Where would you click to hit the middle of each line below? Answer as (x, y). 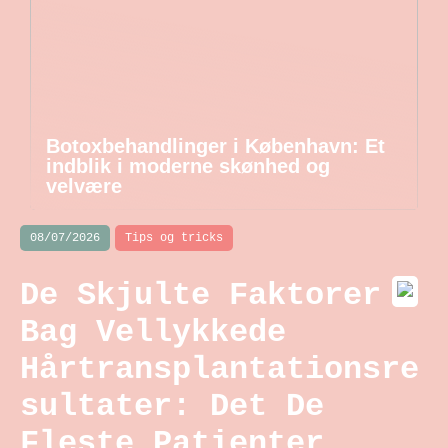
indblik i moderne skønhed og (188, 166)
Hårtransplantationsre (219, 370)
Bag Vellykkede (153, 333)
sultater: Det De (172, 407)
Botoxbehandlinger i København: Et (215, 146)
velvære (84, 186)
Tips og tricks (174, 238)
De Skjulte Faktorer (200, 296)
